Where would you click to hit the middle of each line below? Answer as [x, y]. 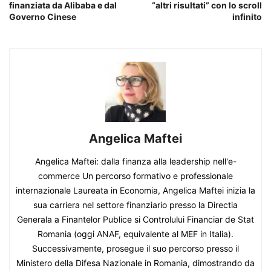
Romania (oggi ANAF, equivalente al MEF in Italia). [135, 234]
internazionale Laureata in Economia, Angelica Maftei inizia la [135, 191]
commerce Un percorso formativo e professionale [135, 176]
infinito [247, 17]
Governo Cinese [43, 17]
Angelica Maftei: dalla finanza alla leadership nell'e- [135, 162]
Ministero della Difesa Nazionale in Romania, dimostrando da [135, 263]
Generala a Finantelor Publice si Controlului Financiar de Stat [135, 220]
